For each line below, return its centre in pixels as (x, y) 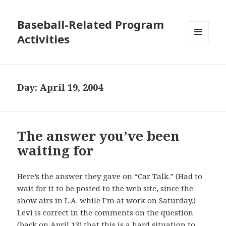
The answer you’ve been (99, 136)
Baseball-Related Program (91, 24)
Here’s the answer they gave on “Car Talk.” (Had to (110, 176)
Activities (44, 39)
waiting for (55, 151)
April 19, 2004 (72, 88)
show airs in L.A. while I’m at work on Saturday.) (107, 201)
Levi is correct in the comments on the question (105, 213)
